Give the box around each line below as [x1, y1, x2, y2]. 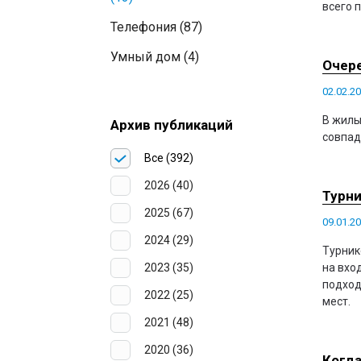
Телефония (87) [110, 19, 202, 35]
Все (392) [144, 151, 193, 164]
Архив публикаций [110, 117, 233, 133]
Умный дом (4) [110, 49, 199, 64]
